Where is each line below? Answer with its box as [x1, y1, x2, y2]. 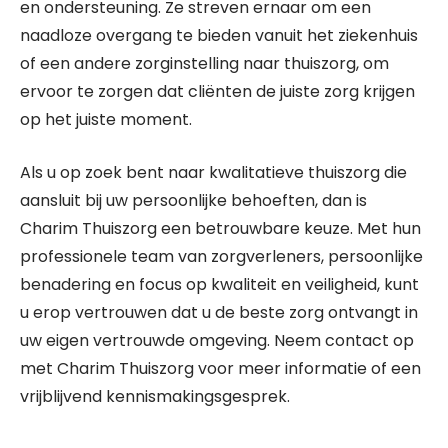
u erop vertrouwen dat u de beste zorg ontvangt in [20, 301, 418, 324]
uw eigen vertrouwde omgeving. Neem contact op [20, 329, 414, 352]
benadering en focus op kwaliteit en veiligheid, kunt [20, 273, 419, 296]
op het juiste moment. [20, 108, 192, 131]
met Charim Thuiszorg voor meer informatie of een [20, 357, 421, 380]
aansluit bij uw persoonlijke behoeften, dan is [20, 189, 367, 212]
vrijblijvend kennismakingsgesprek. [20, 385, 290, 408]
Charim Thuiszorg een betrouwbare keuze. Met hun [20, 217, 421, 240]
